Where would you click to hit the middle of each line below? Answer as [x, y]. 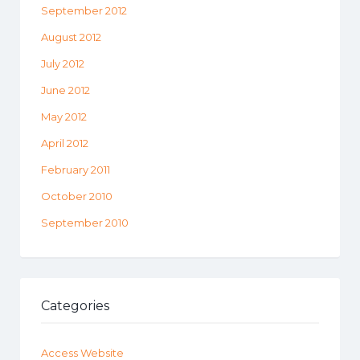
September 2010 [85, 223]
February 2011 [76, 170]
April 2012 [65, 143]
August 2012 [71, 37]
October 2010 [77, 196]
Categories [75, 306]
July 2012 [63, 64]
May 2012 [64, 117]
